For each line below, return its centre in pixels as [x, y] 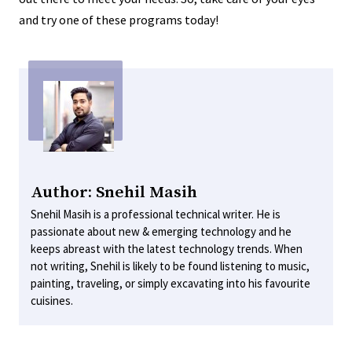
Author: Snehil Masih [114, 192]
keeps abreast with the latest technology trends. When [167, 248]
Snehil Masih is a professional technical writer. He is [156, 214]
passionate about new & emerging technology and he [161, 231]
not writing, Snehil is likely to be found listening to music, [170, 266]
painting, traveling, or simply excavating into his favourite [170, 283]
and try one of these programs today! [119, 19]
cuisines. [52, 300]
